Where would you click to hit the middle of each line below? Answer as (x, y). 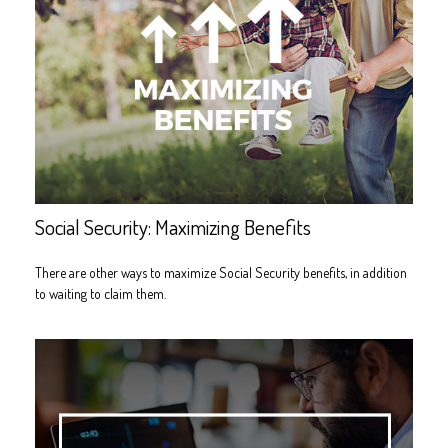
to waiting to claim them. (100, 293)
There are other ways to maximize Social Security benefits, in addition (221, 272)
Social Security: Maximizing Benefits (173, 226)
